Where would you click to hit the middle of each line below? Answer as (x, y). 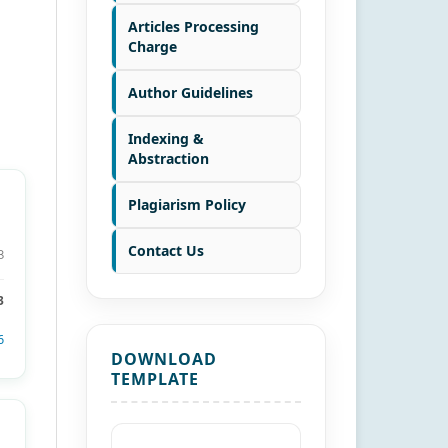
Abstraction (168, 158)
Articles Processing (193, 26)
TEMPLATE (155, 378)
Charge (152, 46)
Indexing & (166, 138)
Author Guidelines (190, 92)
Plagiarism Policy (187, 204)
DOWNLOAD (164, 358)
